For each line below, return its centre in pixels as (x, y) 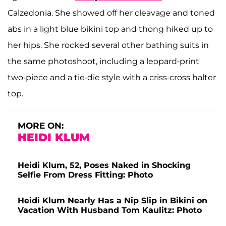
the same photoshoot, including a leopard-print (103, 62)
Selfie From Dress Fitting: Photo (85, 175)
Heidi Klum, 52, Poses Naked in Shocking (104, 165)
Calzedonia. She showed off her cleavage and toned (111, 13)
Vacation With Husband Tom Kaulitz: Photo (110, 210)
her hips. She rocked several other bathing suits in (108, 45)
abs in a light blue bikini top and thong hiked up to (110, 29)
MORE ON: (41, 126)
